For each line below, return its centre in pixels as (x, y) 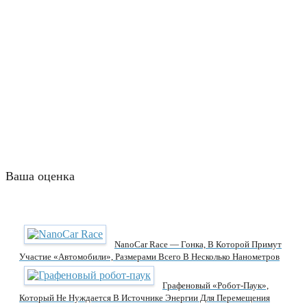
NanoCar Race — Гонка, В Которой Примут (198, 244)
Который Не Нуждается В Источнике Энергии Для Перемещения (145, 297)
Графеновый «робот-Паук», (216, 285)
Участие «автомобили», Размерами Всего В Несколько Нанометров (149, 256)
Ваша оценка (40, 176)
